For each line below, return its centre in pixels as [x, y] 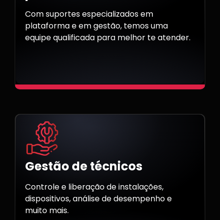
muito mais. [47, 211]
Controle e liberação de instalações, [94, 187]
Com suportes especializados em [89, 14]
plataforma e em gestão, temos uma [96, 26]
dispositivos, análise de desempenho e [98, 199]
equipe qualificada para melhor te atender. [108, 38]
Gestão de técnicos [84, 166]
